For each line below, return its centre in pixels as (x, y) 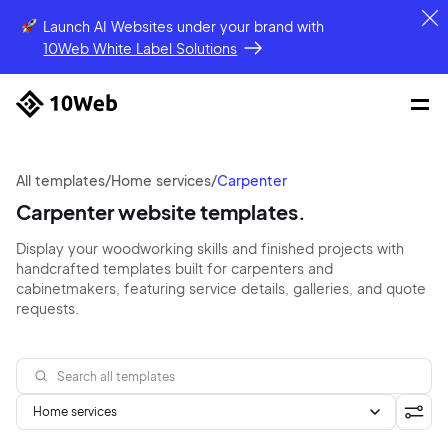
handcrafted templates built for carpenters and (174, 268)
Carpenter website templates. (161, 211)
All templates (60, 180)
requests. (47, 308)
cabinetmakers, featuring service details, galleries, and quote (221, 288)
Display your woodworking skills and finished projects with (210, 248)
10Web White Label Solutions (140, 48)
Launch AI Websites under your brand (170, 26)
